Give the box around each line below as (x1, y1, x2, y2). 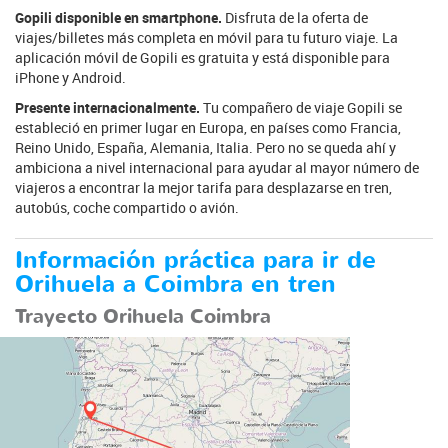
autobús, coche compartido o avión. (15, 197, 239, 217)
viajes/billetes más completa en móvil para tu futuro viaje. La (15, 27, 398, 47)
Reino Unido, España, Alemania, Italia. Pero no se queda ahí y (15, 137, 396, 157)
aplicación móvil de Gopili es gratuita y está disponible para (15, 47, 390, 67)
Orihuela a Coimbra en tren (15, 267, 336, 301)
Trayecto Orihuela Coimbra (15, 302, 271, 330)
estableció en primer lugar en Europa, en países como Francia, (15, 117, 401, 137)
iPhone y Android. (15, 67, 126, 87)
